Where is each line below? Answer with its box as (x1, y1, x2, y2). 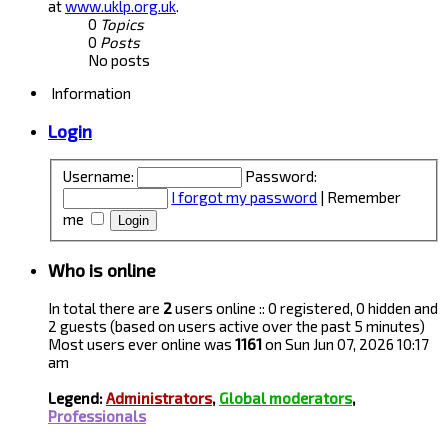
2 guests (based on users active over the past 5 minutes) (48, 317, 425, 335)
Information (48, 84, 131, 103)
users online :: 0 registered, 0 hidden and (172, 299, 438, 317)
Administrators (106, 389, 212, 407)
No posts (88, 51, 150, 70)
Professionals (48, 407, 146, 425)
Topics (100, 15, 144, 34)
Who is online (48, 259, 156, 282)
